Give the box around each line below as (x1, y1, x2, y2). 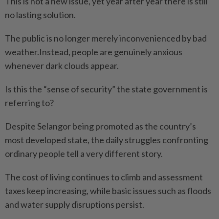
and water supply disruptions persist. (5, 198, 144, 210)
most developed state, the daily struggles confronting (5, 134, 208, 145)
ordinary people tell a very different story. (5, 148, 163, 159)
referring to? (5, 97, 54, 108)
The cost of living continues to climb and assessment (5, 171, 203, 182)
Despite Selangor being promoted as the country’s (5, 120, 196, 131)
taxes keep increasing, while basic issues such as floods (5, 185, 211, 196)
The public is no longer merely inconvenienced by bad (5, 32, 207, 44)
